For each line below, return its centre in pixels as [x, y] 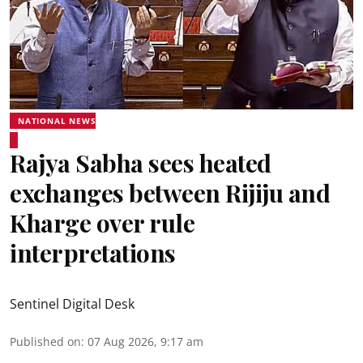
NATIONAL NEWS [57, 121]
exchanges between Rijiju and [170, 193]
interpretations [93, 253]
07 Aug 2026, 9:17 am [145, 342]
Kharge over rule [102, 223]
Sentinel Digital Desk [72, 304]
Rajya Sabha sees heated [141, 163]
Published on [45, 342]
